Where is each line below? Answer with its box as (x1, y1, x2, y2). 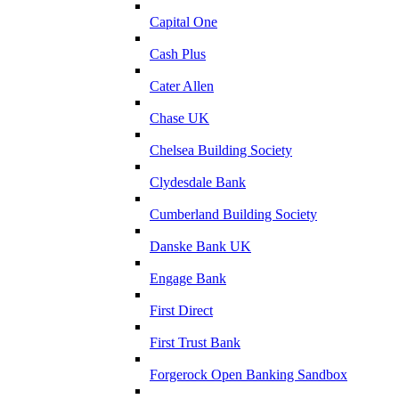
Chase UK (150, 110, 209, 126)
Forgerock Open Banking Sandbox (150, 366, 347, 382)
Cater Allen (150, 77, 214, 94)
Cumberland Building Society (150, 206, 317, 222)
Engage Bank (150, 270, 226, 286)
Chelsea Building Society (150, 142, 292, 158)
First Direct (150, 302, 213, 318)
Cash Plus (150, 45, 206, 61)
